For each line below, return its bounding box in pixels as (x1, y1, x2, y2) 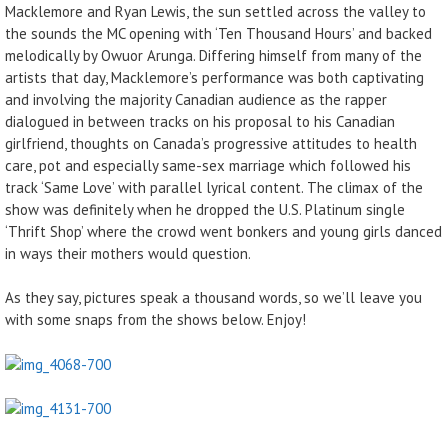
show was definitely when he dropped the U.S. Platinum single (5, 199, 405, 219)
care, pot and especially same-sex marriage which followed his (5, 155, 411, 175)
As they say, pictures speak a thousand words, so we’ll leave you (5, 288, 422, 307)
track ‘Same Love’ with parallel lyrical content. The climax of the (5, 177, 423, 197)
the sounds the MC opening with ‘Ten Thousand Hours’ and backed (5, 23, 432, 43)
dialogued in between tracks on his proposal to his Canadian (5, 111, 395, 131)
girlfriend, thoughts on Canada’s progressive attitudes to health (5, 133, 417, 153)
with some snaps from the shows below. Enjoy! (5, 310, 306, 329)
